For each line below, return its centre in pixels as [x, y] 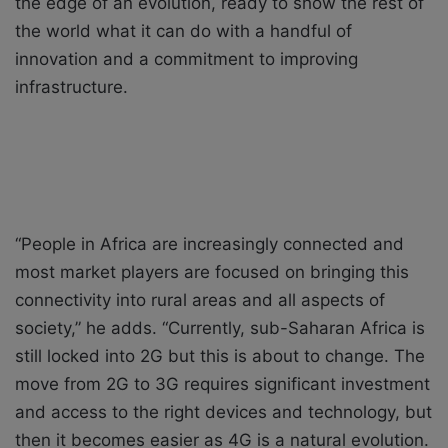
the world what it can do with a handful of [183, 31]
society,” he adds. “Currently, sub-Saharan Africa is [220, 328]
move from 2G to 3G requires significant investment [222, 384]
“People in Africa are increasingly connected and [209, 244]
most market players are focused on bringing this [212, 272]
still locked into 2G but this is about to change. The [220, 356]
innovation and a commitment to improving [186, 59]
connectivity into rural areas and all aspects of [200, 300]
